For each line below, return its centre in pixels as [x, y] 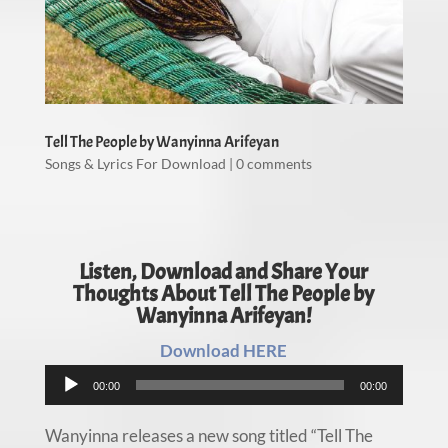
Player [246, 406]
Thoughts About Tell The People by [224, 294]
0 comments [273, 164]
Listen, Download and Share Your [224, 272]
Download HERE [224, 351]
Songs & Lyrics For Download [135, 164]
